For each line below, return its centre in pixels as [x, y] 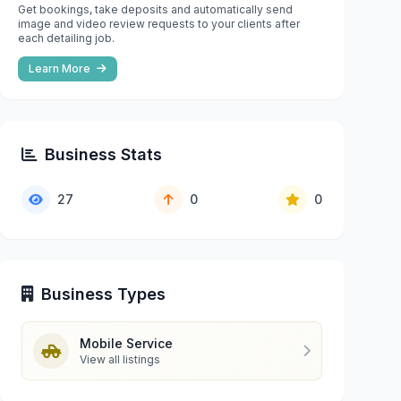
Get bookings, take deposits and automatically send [155, 9]
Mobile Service [126, 343]
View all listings [120, 359]
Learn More [61, 68]
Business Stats [103, 154]
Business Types [103, 294]
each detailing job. [66, 38]
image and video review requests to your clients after [159, 23]
